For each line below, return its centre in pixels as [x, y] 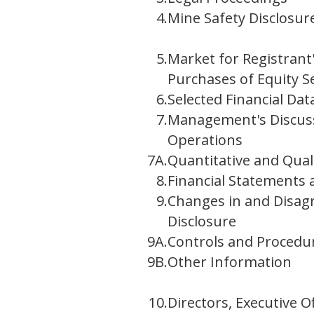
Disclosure [202, 221]
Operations [205, 140]
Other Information [230, 262]
